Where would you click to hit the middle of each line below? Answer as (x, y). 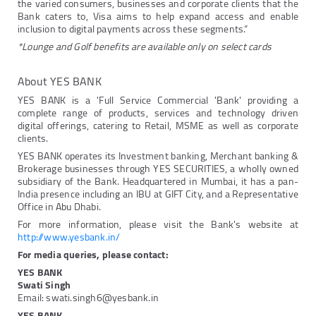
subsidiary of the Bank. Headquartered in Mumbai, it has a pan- (158, 182)
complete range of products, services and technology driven (158, 113)
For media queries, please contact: (93, 255)
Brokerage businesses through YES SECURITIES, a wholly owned (158, 169)
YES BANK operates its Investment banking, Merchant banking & (158, 156)
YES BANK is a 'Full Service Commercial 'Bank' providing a (158, 101)
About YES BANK (60, 81)
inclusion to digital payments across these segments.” (133, 29)
